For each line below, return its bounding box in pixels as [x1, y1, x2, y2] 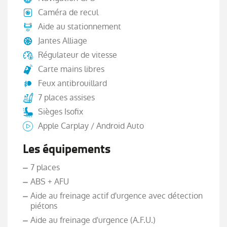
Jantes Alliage [38, 35, 87, 47]
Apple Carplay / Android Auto [38, 120, 144, 132]
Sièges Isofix [38, 106, 83, 118]
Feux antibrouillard [38, 78, 107, 90]
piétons [30, 200, 57, 212]
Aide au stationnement [38, 21, 121, 33]
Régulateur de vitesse [38, 49, 117, 61]
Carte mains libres [38, 63, 104, 75]
